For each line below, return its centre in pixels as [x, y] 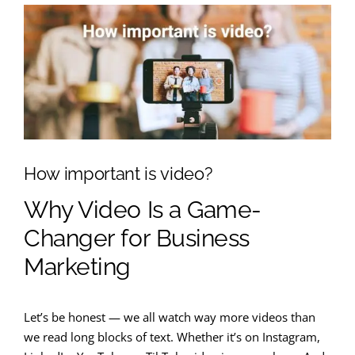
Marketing [77, 266]
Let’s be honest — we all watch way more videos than [170, 317]
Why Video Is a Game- [143, 209]
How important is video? [118, 174]
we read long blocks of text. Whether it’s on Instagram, [172, 336]
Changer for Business [137, 238]
